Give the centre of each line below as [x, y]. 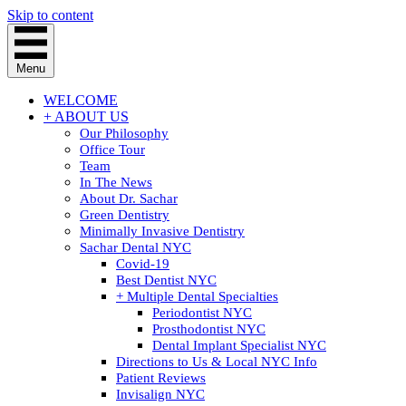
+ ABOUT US [86, 116]
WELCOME [81, 100]
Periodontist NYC [202, 313]
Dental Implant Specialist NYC [239, 345]
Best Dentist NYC [166, 280]
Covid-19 [143, 264]
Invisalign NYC [160, 394]
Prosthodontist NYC [209, 329]
